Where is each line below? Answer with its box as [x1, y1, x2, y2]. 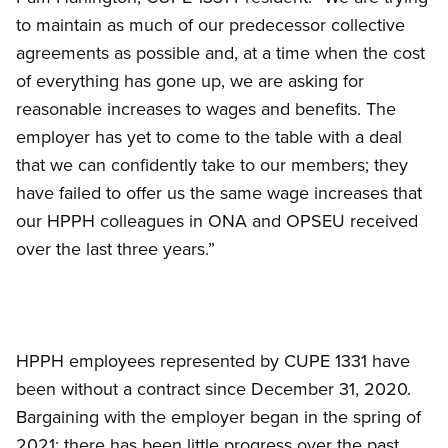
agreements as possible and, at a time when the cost [16, 40, 425, 66]
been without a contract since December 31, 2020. [16, 376, 411, 402]
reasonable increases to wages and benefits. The [16, 96, 396, 122]
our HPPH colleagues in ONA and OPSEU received [16, 208, 418, 234]
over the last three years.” [16, 236, 215, 262]
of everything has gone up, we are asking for [16, 68, 364, 94]
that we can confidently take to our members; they [16, 152, 408, 178]
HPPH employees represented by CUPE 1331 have [16, 348, 410, 374]
